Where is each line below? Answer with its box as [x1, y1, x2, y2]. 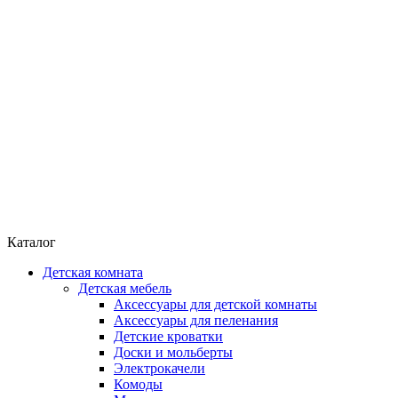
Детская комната [43, 265, 143, 281]
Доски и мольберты [114, 345, 233, 361]
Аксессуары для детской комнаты [114, 297, 317, 313]
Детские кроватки [114, 329, 223, 345]
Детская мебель [78, 281, 171, 297]
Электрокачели [114, 361, 205, 377]
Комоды [114, 377, 163, 393]
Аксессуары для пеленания [114, 313, 278, 329]
